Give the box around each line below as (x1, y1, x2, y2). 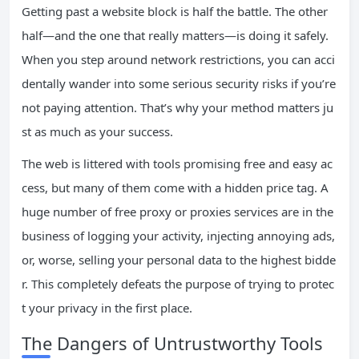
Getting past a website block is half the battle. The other (22, 2, 328, 19)
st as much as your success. (22, 123, 173, 139)
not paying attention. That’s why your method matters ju (22, 99, 333, 115)
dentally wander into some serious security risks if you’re (22, 75, 336, 91)
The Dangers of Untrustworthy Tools (22, 330, 323, 355)
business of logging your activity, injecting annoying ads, (22, 227, 335, 244)
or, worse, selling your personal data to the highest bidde (22, 251, 336, 268)
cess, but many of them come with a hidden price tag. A (22, 179, 329, 196)
